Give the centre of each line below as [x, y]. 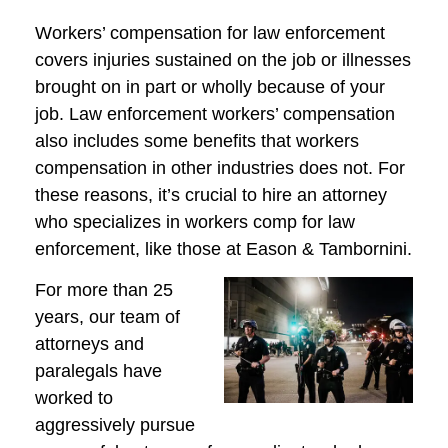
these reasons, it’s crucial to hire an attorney [211, 194]
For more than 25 [104, 290]
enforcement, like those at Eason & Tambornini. [223, 248]
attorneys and [89, 344]
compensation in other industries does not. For [220, 167]
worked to [74, 398]
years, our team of [107, 317]
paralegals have [98, 371]
